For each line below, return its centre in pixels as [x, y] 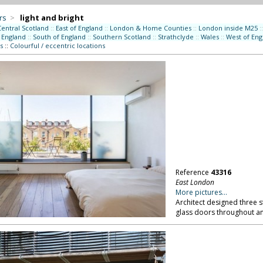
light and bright [52, 18]
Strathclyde [176, 37]
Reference [193, 172]
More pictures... [201, 192]
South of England [59, 37]
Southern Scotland [122, 37]
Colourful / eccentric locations [57, 45]
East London [195, 182]
